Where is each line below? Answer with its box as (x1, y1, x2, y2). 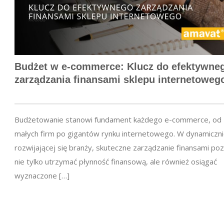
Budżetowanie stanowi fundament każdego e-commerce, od (14, 114, 221, 124)
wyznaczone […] (14, 170, 69, 180)
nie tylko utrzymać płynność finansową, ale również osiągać (14, 156, 217, 166)
